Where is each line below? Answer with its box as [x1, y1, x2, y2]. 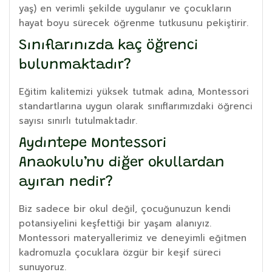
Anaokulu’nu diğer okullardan [19, 155, 225, 170]
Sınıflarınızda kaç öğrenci [19, 38, 199, 53]
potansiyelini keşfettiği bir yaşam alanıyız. [19, 216, 211, 230]
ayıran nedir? [19, 175, 113, 189]
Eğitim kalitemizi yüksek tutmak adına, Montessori [19, 84, 249, 98]
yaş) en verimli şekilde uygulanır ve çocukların [19, 1, 231, 15]
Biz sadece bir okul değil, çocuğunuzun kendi [19, 202, 231, 216]
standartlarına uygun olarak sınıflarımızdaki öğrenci [19, 99, 253, 113]
